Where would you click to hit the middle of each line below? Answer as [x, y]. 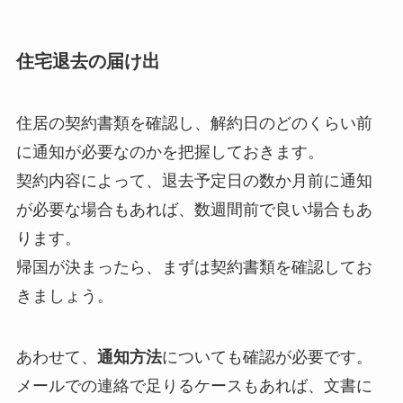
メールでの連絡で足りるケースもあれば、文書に [194, 385]
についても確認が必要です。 [267, 357]
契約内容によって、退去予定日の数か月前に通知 [194, 180]
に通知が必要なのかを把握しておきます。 [170, 152]
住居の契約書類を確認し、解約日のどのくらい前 [194, 123]
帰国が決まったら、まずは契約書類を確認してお [194, 267]
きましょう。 [64, 296]
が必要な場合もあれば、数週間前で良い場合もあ [194, 209]
